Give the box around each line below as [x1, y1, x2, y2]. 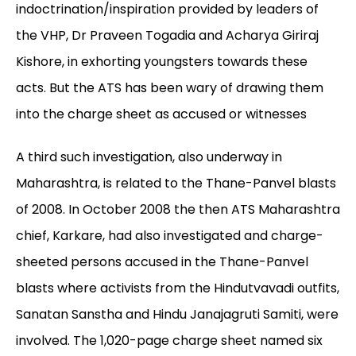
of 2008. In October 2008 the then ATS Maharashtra [16, 200, 340, 219]
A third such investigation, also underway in [16, 148, 282, 167]
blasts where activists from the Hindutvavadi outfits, [16, 279, 339, 298]
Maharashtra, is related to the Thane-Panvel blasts [16, 174, 336, 193]
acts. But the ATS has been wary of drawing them [16, 79, 323, 98]
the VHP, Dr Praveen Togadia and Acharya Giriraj [16, 26, 319, 45]
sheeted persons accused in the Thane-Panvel [16, 253, 308, 272]
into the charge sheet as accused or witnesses [16, 105, 307, 124]
